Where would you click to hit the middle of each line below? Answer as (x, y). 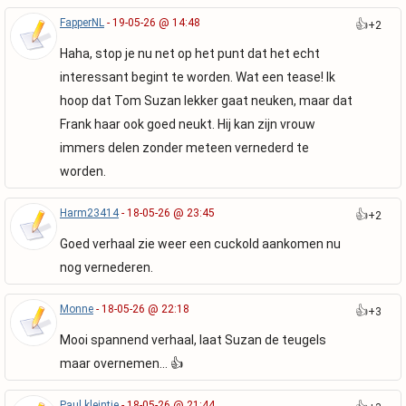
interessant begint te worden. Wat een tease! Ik (198, 77)
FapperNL (82, 23)
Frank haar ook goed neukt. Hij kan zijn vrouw (188, 124)
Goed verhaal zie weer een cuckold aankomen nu (200, 244)
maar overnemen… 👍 (121, 363)
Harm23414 (89, 213)
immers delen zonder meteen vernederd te (184, 148)
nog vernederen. (106, 267)
